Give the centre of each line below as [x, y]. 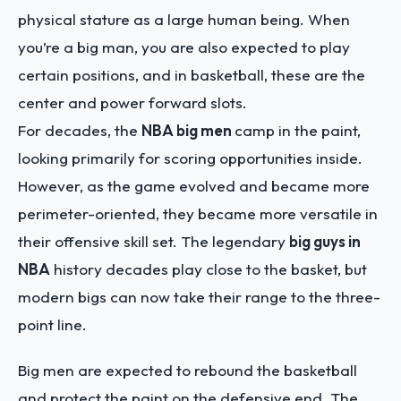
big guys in [325, 241]
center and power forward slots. [134, 102]
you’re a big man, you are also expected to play [184, 47]
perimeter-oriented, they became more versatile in [198, 213]
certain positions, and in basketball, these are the [192, 75]
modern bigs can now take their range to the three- [199, 297]
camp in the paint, [298, 130]
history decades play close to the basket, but [209, 269]
